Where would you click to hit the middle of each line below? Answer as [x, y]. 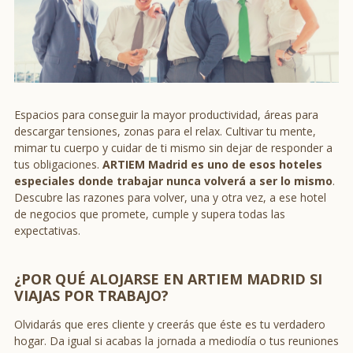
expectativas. [47, 231]
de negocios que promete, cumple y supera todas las [150, 214]
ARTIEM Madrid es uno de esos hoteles [212, 165]
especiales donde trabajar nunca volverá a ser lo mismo [173, 181]
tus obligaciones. [58, 165]
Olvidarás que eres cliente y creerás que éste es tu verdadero [170, 325]
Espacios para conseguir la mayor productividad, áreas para [166, 115]
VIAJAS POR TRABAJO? [91, 296]
